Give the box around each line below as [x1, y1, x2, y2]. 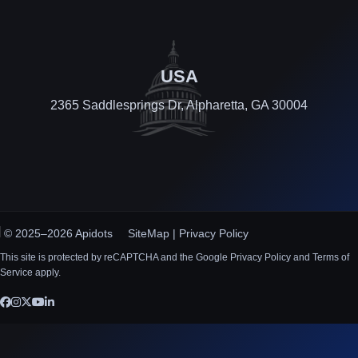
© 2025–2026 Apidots [4, 226, 113, 240]
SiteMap [128, 226, 169, 240]
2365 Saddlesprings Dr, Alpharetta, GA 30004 [50, 97, 308, 112]
